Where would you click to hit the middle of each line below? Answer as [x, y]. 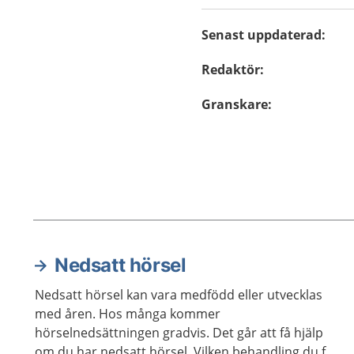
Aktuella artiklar [105, 279]
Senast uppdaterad [262, 35]
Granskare [235, 104]
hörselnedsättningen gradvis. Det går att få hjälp [179, 333]
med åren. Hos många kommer [128, 314]
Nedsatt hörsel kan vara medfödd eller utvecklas [179, 295]
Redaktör [231, 70]
